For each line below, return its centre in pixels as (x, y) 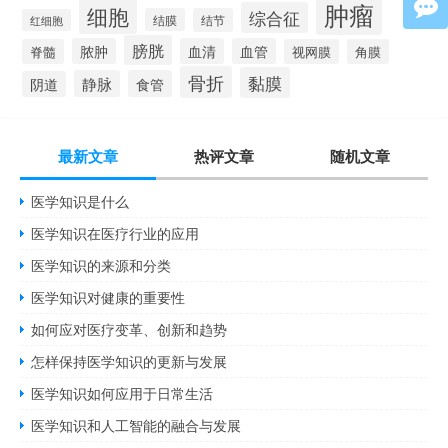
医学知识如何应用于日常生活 (122, 393)
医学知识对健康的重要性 (108, 297)
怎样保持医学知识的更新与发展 (129, 361)
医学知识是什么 (80, 201)
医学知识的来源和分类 (101, 265)
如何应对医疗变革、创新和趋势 (129, 329)
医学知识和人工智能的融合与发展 (136, 425)
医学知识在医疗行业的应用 (115, 233)
